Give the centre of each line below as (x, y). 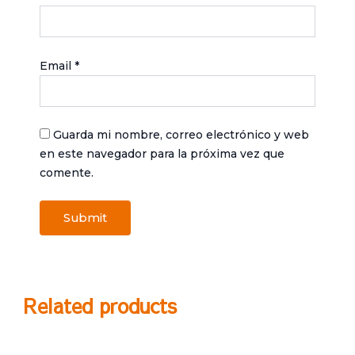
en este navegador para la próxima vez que (162, 153)
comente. (67, 172)
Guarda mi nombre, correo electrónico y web (181, 134)
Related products (100, 305)
